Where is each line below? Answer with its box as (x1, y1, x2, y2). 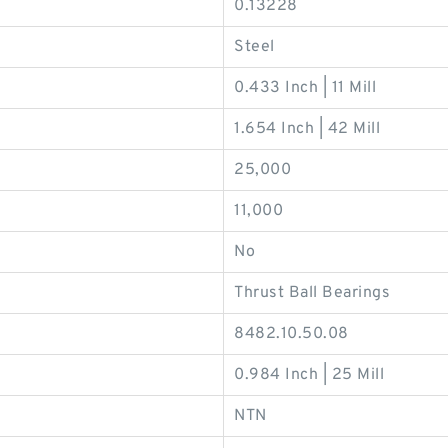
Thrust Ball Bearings (234, 282, 390, 303)
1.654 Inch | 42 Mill (234, 118, 380, 139)
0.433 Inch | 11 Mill (234, 77, 376, 98)
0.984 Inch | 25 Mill (234, 364, 384, 385)
